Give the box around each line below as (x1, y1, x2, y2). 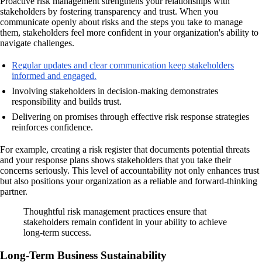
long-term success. (23, 227, 91, 237)
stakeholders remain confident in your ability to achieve (23, 217, 227, 227)
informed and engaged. (12, 71, 96, 81)
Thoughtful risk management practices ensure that (23, 206, 206, 216)
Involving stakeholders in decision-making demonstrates (12, 86, 218, 96)
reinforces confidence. (12, 122, 93, 132)
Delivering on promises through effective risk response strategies (12, 112, 249, 122)
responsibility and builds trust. (12, 96, 122, 106)
